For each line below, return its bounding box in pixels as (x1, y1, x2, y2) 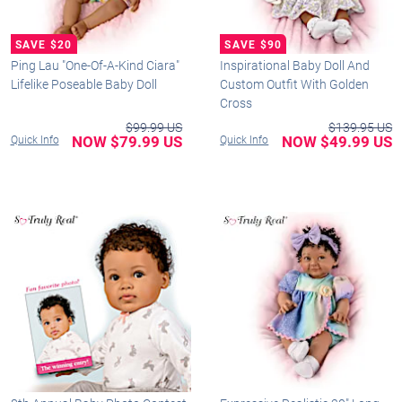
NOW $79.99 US (72, 130, 183, 152)
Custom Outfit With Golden (220, 74, 370, 92)
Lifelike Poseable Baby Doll (10, 74, 157, 92)
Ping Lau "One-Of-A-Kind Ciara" (10, 56, 179, 74)
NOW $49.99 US (282, 130, 393, 152)
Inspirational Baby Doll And (220, 56, 371, 74)
